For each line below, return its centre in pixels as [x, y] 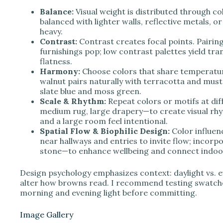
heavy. [51, 31]
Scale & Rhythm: [73, 101]
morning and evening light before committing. [109, 192]
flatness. [56, 61]
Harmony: [60, 71]
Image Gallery [47, 214]
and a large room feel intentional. [104, 121]
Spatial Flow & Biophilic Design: [105, 131]
